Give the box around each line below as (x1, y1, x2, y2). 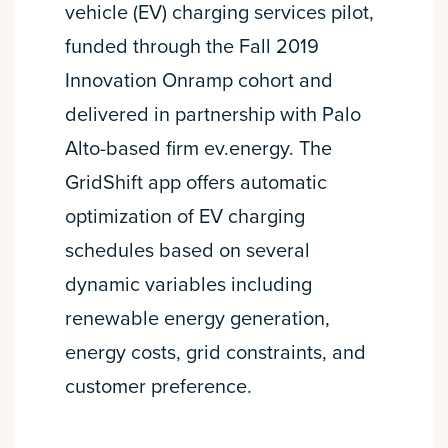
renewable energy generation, (65, 307, 330, 332)
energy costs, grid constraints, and (65, 341, 366, 366)
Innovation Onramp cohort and (65, 69, 333, 94)
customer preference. (65, 375, 252, 400)
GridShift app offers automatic (65, 171, 327, 196)
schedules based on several (65, 239, 310, 264)
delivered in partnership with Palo (65, 103, 361, 128)
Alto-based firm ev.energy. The (65, 137, 332, 162)
